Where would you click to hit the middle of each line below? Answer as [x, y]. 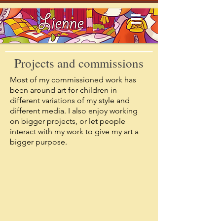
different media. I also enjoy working [74, 111]
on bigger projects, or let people [68, 121]
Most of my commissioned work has [73, 80]
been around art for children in [63, 90]
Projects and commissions [79, 63]
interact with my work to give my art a [74, 131]
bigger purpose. [38, 142]
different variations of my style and [70, 100]
